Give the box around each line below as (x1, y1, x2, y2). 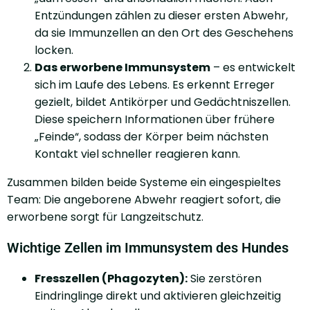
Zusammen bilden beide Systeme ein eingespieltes (7, 174, 281, 190)
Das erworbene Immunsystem (35, 59, 210, 75)
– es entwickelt (210, 59, 295, 75)
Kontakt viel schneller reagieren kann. (35, 145, 240, 162)
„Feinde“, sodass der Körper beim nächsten (35, 128, 268, 145)
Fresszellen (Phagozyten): (35, 270, 188, 286)
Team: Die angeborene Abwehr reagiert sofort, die (7, 191, 281, 208)
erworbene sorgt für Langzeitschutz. (7, 208, 203, 225)
